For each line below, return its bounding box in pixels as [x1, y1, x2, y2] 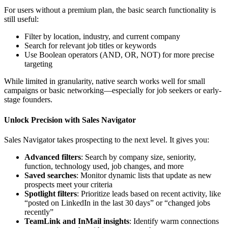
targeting [24, 60, 52, 69]
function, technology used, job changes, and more [24, 162, 184, 170]
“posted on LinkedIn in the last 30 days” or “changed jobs [24, 198, 210, 207]
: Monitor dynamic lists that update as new [76, 171, 212, 180]
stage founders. [4, 95, 52, 104]
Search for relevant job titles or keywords [24, 41, 156, 50]
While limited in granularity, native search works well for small [4, 77, 205, 86]
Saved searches [24, 171, 76, 180]
